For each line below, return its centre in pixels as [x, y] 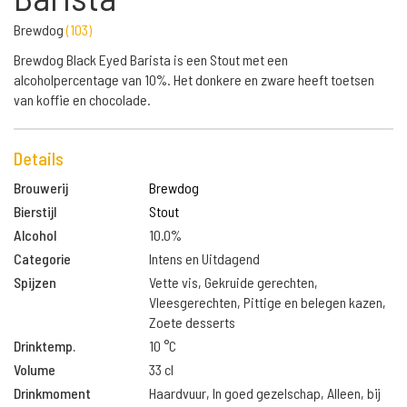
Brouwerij [41, 188]
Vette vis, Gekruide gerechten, [234, 282]
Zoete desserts [193, 322]
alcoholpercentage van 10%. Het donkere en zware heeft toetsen [194, 79]
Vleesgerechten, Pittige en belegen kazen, [268, 302]
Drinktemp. [45, 346]
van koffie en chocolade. [82, 99]
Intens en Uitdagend [205, 258]
